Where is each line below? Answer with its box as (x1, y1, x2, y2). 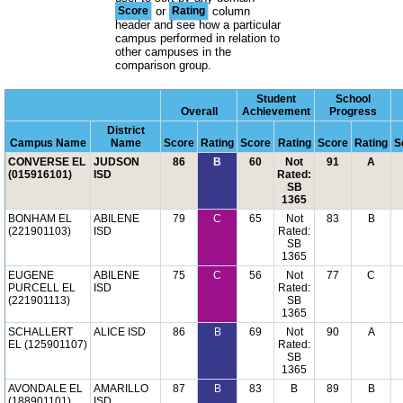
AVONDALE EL (8, 382, 83, 395)
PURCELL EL (8, 282, 76, 294)
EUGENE (8, 269, 54, 282)
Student (255, 93, 296, 105)
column (209, 4, 251, 18)
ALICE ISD (94, 326, 146, 338)
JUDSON (94, 156, 139, 168)
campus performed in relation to (115, 31, 281, 45)
